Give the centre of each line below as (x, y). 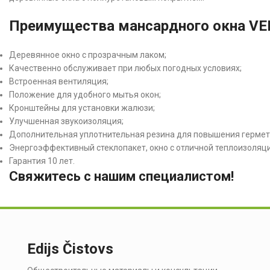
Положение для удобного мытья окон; (85, 94)
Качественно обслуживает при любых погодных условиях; (125, 68)
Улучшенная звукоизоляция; (66, 121)
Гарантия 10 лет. (42, 161)
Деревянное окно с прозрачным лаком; (88, 55)
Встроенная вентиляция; (59, 81)
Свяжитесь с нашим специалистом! (121, 176)
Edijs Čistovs (70, 249)
